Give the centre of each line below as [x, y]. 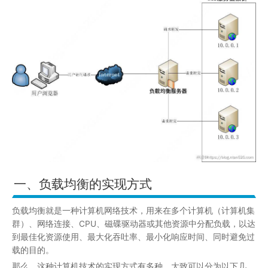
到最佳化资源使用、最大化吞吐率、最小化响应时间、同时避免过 [133, 237]
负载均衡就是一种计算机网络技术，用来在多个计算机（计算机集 [133, 210]
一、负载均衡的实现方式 [83, 184]
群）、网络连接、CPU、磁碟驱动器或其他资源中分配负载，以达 [134, 223]
